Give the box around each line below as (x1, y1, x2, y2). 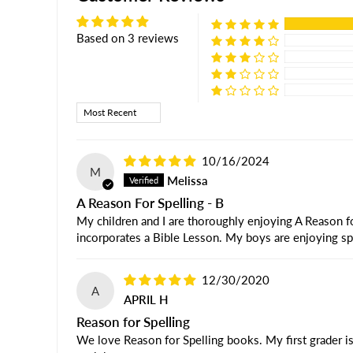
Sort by (76, 102, 113, 117)
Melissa (167, 173, 208, 188)
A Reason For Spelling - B (76, 195, 224, 212)
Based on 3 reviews (76, 31, 179, 46)
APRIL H (124, 292, 169, 307)
